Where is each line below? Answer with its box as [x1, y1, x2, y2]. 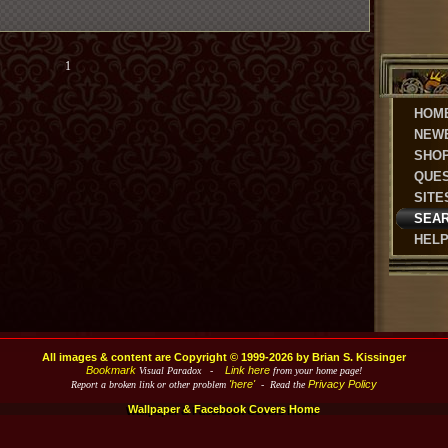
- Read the [255, 379, 308, 390]
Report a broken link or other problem [71, 379, 229, 390]
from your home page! [270, 365, 362, 376]
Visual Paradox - [136, 365, 213, 376]
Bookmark [86, 364, 136, 376]
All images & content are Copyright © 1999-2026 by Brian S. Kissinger [42, 351, 406, 363]
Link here [225, 364, 270, 376]
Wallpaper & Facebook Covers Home [128, 403, 320, 416]
